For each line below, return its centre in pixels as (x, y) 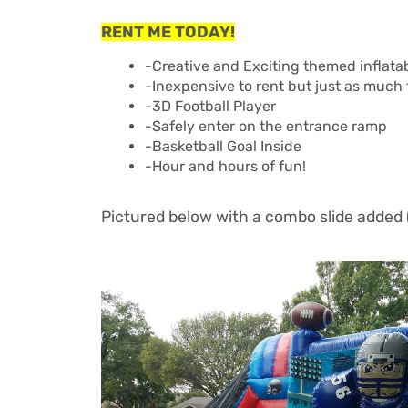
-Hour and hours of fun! (225, 167)
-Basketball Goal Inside (223, 147)
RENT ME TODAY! (168, 32)
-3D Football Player (210, 107)
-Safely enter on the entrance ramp (268, 127)
